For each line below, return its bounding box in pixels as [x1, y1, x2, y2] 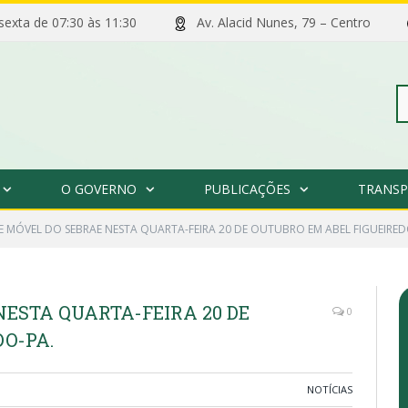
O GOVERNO [60, 179, 137, 198]
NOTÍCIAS [307, 382, 352, 396]
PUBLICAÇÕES [203, 179, 291, 198]
